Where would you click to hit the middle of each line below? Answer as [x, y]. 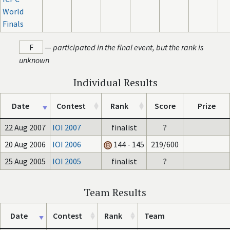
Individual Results [115, 82]
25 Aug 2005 [25, 161]
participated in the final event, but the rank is [128, 47]
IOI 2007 [67, 127]
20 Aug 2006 [25, 144]
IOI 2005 [67, 161]
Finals [13, 24]
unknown [34, 60]
